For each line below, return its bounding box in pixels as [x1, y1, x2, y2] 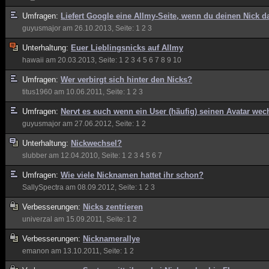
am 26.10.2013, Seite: [61, 25, 136, 32]
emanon [22, 247, 49, 255]
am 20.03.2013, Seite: [44, 56, 119, 64]
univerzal [22, 216, 52, 223]
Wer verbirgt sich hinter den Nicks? [61, 75, 192, 84]
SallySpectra [22, 184, 64, 191]
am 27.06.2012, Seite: [61, 120, 136, 127]
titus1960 [22, 88, 52, 95]
